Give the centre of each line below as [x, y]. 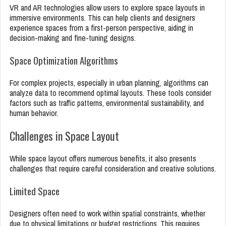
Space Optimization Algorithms [64, 60]
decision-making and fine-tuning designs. [73, 38]
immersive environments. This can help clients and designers [102, 18]
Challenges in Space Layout [64, 136]
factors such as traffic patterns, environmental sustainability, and [107, 103]
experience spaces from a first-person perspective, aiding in [101, 28]
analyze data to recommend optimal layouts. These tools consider [110, 93]
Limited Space [35, 191]
